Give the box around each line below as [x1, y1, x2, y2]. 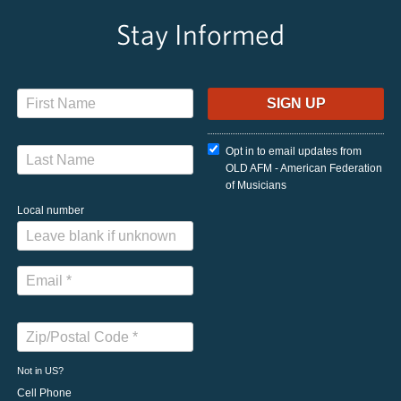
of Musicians [226, 179, 287, 192]
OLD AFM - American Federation [226, 162, 383, 175]
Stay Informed [116, 17, 285, 50]
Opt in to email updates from [226, 145, 363, 158]
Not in [17, 365, 45, 376]
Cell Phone [17, 387, 72, 399]
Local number [17, 204, 84, 217]
